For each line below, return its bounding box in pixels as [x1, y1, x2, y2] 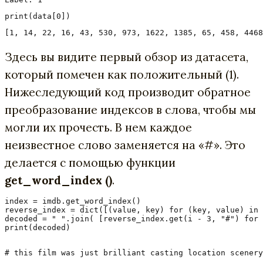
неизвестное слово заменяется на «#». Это [5, 137, 245, 152]
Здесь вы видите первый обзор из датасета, [5, 49, 248, 64]
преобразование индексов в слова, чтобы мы [5, 102, 256, 117]
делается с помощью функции [5, 155, 176, 170]
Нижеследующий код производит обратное [5, 85, 251, 99]
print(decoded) [5, 222, 75, 232]
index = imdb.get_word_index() [5, 196, 141, 205]
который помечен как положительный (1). [5, 67, 239, 82]
